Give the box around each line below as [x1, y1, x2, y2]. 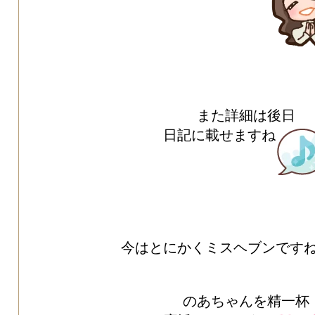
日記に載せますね [163, 127, 276, 143]
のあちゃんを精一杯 [183, 293, 309, 309]
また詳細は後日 [197, 108, 295, 124]
